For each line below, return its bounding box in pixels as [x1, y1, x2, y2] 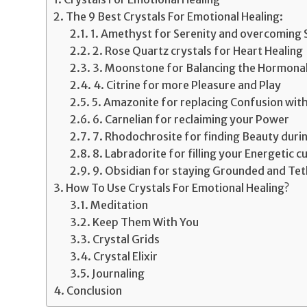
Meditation [90, 197, 149, 212]
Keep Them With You [93, 214, 199, 229]
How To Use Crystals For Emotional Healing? [66, 180, 290, 195]
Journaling [92, 266, 145, 280]
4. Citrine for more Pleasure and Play [93, 77, 282, 92]
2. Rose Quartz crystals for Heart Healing [93, 43, 304, 58]
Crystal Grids [93, 232, 160, 246]
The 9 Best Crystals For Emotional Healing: [66, 9, 286, 23]
